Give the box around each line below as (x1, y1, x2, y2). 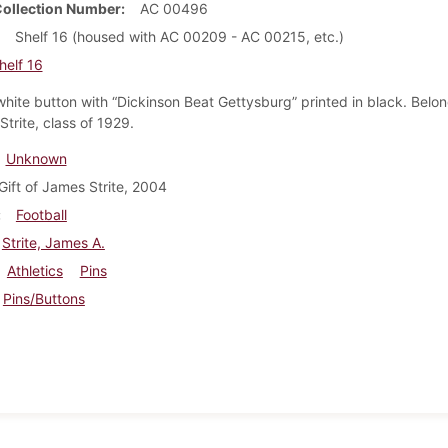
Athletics (6, 261, 63, 279)
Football (15, 205, 67, 223)
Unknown (5, 149, 67, 167)
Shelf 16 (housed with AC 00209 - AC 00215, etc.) (14, 27, 344, 45)
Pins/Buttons (2, 289, 85, 307)
